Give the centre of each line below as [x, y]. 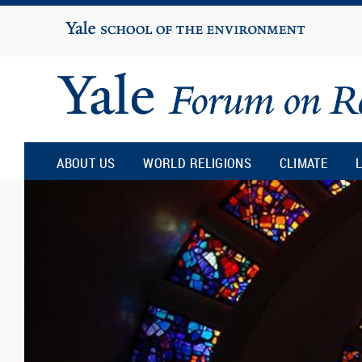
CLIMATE [303, 162]
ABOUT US [86, 162]
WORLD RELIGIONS [197, 162]
